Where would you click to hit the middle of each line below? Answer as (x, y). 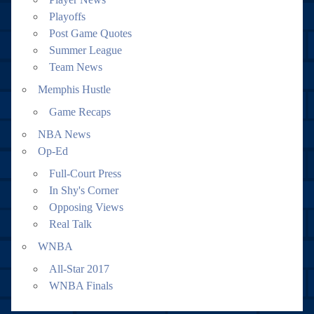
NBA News (64, 134)
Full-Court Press (85, 173)
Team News (76, 67)
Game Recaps (80, 111)
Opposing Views (86, 207)
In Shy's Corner (84, 190)
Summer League (86, 50)
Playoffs (67, 16)
